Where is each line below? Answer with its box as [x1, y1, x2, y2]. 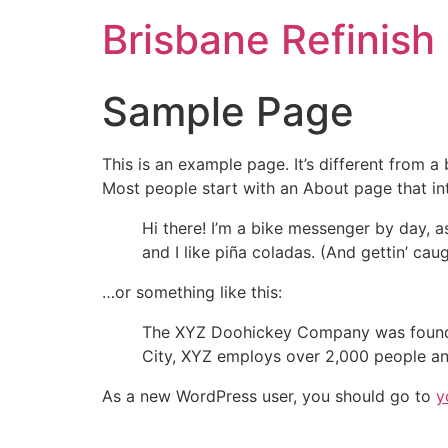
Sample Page [102, 87, 354, 136]
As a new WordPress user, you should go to [102, 386, 436, 406]
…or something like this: [102, 282, 282, 302]
